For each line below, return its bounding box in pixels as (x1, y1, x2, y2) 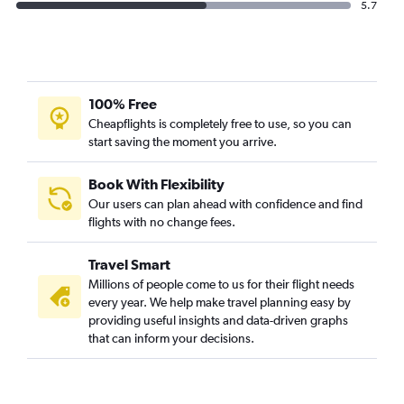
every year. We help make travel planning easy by (88, 295, 351, 310)
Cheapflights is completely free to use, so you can (88, 116, 352, 132)
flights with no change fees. (88, 215, 235, 230)
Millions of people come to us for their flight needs (88, 277, 354, 292)
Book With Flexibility (88, 176, 225, 193)
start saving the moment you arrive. (88, 134, 277, 150)
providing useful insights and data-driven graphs (88, 313, 348, 328)
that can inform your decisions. (88, 331, 254, 346)
